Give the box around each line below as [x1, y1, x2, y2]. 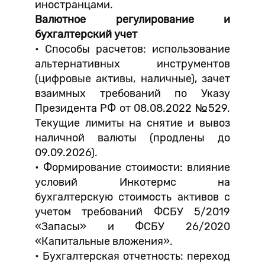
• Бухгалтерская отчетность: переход [35, 250, 230, 263]
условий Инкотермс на [35, 176, 230, 189]
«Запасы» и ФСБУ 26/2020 [35, 220, 230, 233]
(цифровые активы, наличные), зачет [35, 72, 230, 85]
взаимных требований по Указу [35, 87, 230, 100]
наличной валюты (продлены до [35, 131, 230, 144]
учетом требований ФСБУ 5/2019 [35, 205, 230, 218]
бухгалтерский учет [35, 28, 137, 41]
